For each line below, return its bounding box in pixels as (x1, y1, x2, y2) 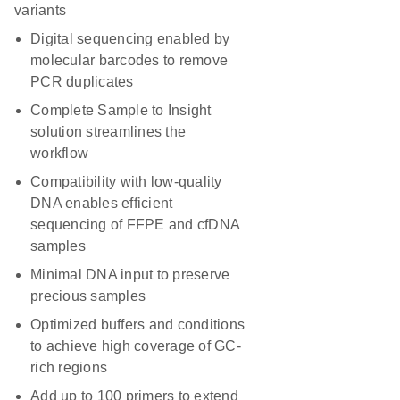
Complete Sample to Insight (30, 103, 212, 118)
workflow (30, 146, 88, 161)
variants (14, 3, 66, 18)
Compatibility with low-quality (30, 174, 222, 189)
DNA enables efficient (30, 196, 173, 211)
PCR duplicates (30, 74, 134, 89)
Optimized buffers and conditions (30, 317, 245, 332)
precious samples (30, 288, 146, 304)
